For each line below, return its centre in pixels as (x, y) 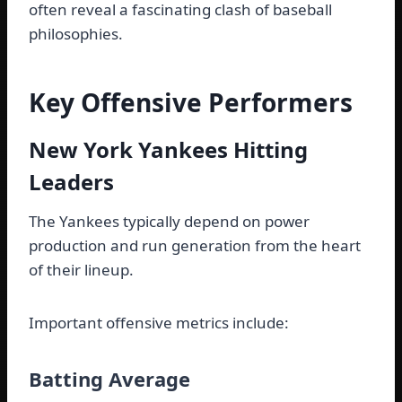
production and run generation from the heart (195, 246)
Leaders (71, 182)
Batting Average (109, 379)
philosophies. (76, 34)
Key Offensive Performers (191, 103)
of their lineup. (81, 270)
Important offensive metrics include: (159, 323)
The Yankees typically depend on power (169, 222)
